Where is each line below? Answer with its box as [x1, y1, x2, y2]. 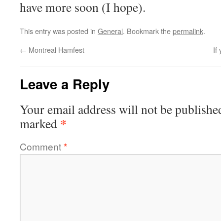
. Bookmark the [123, 26, 173, 36]
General [98, 26, 123, 36]
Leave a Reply [20, 74, 110, 93]
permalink [173, 26, 203, 36]
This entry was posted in [20, 26, 98, 36]
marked [20, 115, 60, 132]
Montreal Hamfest [27, 44, 84, 55]
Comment [20, 140, 64, 153]
